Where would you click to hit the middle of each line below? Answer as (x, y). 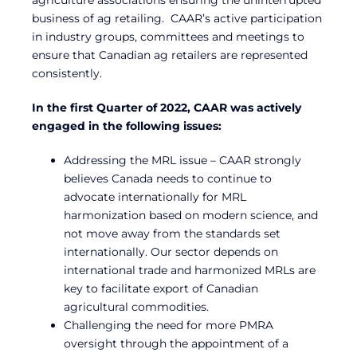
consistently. (67, 73)
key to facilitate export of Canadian (161, 288)
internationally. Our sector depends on (171, 251)
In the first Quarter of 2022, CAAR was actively (167, 107)
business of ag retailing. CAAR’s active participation (177, 18)
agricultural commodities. (136, 306)
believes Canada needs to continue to (168, 178)
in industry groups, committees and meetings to (168, 36)
